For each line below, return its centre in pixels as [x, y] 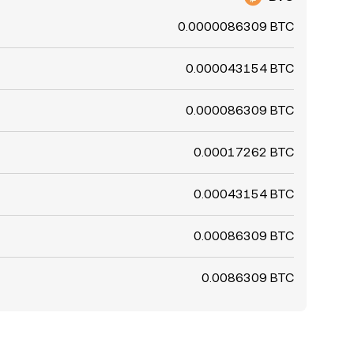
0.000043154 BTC [240, 68]
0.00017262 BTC [244, 152]
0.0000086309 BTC [236, 26]
